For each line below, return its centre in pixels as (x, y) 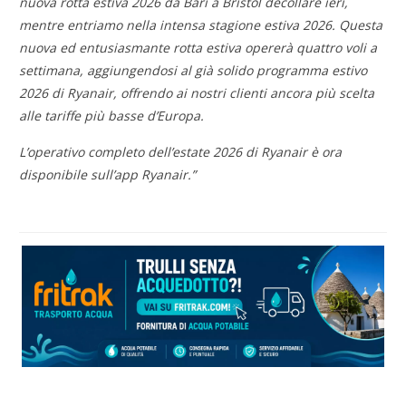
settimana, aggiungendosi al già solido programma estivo (193, 71)
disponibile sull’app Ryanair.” (110, 175)
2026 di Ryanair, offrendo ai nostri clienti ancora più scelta (197, 93)
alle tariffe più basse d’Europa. (114, 116)
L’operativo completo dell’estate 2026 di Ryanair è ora (181, 152)
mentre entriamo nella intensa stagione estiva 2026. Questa (201, 25)
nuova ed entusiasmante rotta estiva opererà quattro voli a (198, 48)
